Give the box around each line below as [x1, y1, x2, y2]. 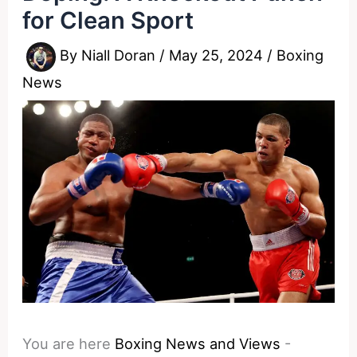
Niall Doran [81, 46, 160, 65]
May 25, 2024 [169, 46, 268, 65]
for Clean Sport [22, 6, 194, 34]
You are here [22, 335, 112, 353]
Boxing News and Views [115, 335, 281, 353]
